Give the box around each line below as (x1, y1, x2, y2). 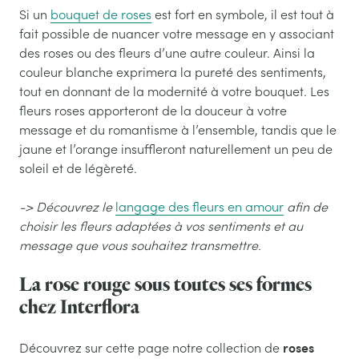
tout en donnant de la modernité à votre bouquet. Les (19, 83, 329, 99)
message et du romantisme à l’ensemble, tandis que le (19, 121, 337, 138)
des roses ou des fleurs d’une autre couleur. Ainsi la (19, 44, 315, 61)
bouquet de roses (50, 6, 151, 22)
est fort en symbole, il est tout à (151, 6, 334, 22)
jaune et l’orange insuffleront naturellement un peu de (19, 140, 333, 157)
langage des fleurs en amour (115, 198, 284, 215)
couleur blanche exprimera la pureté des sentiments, (19, 63, 326, 80)
